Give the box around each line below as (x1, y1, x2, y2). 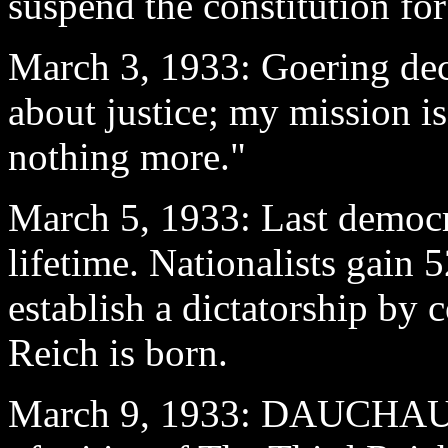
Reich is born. (8, 330, 228, 374)
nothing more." (8, 134, 246, 178)
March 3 (8, 44, 140, 88)
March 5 (8, 195, 140, 239)
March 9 (8, 391, 140, 435)
